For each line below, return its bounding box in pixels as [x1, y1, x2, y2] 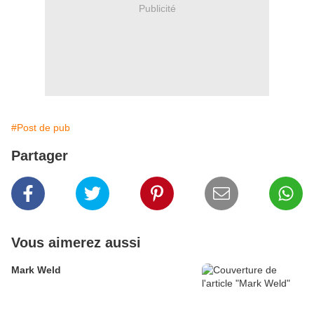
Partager [11, 148, 68, 164]
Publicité [138, 2, 176, 14]
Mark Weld [11, 264, 61, 276]
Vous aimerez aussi [11, 235, 141, 251]
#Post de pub [11, 122, 70, 134]
